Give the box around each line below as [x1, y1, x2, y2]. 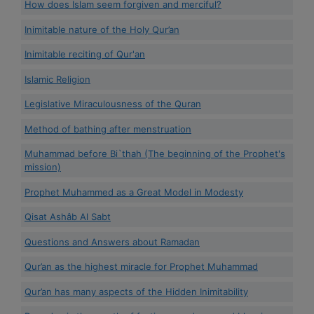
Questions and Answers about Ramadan [25, 235, 200, 247]
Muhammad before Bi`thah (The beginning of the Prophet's [25, 148, 285, 160]
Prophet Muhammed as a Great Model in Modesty [25, 186, 243, 198]
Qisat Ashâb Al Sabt [25, 211, 111, 223]
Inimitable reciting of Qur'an [25, 48, 145, 60]
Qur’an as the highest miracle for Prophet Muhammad [25, 261, 258, 273]
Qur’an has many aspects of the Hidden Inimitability [25, 285, 248, 297]
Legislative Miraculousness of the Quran [25, 98, 201, 110]
